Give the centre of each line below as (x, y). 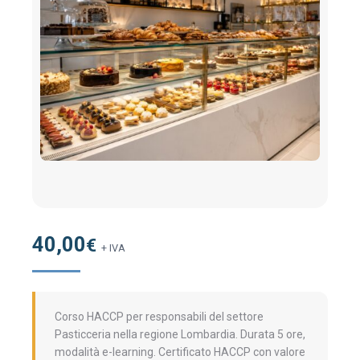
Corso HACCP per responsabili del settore (159, 317)
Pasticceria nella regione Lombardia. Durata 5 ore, (180, 334)
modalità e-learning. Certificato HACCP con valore (180, 352)
